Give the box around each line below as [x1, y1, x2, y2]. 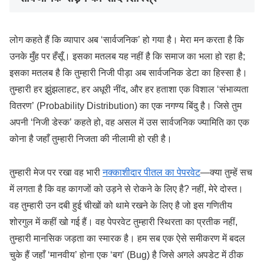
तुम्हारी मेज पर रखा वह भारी [9, 167, 103, 177]
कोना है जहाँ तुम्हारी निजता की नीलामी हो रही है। [9, 133, 172, 144]
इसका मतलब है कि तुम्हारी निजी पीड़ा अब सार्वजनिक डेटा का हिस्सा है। [9, 67, 247, 78]
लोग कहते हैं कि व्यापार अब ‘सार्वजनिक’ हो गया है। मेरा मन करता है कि [9, 34, 244, 45]
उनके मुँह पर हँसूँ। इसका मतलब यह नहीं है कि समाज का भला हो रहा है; [9, 51, 245, 61]
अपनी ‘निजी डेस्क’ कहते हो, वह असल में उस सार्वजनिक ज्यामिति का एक [9, 117, 249, 127]
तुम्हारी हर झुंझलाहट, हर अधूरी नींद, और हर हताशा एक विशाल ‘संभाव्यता [9, 84, 249, 94]
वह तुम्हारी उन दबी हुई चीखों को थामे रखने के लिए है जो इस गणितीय [9, 200, 232, 210]
